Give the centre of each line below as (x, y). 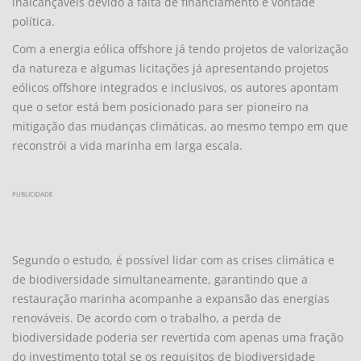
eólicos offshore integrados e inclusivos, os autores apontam (175, 87)
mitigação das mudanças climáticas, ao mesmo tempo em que (180, 126)
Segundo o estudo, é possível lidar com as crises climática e (173, 259)
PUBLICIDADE (32, 193)
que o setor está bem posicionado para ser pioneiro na (160, 106)
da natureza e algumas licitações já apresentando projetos (170, 68)
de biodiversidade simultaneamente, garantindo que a (160, 279)
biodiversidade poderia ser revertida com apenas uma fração (178, 337)
